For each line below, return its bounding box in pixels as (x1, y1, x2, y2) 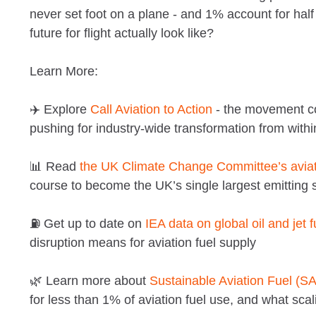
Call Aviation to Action (90, 102, 212, 116)
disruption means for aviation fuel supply (30, 235, 256, 250)
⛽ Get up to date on (30, 216, 145, 231)
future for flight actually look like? (30, 25, 214, 40)
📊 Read (30, 159, 80, 174)
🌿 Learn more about (30, 273, 150, 288)
